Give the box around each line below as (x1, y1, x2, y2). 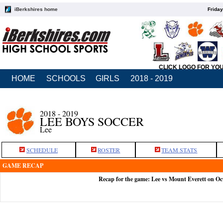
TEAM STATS (161, 146, 198, 154)
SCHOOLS (46, 74, 86, 83)
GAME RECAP (2, 161, 43, 170)
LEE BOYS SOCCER (40, 113, 144, 129)
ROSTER (98, 146, 120, 154)
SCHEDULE (26, 146, 58, 154)
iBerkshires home (14, 6, 58, 12)
